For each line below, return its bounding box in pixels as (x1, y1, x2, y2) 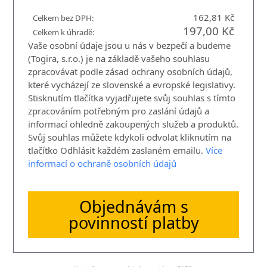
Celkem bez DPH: (33, 13, 95, 23)
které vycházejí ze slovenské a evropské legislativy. (28, 79, 236, 91)
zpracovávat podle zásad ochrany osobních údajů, (28, 66, 233, 77)
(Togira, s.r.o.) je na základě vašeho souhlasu (28, 52, 210, 64)
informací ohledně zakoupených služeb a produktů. (28, 118, 239, 130)
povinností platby (68, 212, 199, 234)
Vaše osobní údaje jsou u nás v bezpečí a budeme (28, 39, 231, 51)
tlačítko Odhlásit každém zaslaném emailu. (28, 144, 206, 156)
